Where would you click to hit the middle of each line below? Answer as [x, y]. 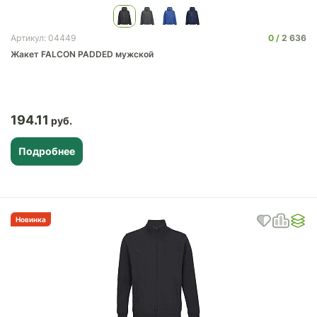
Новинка [31, 219]
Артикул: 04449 [43, 38]
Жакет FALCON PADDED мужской [82, 54]
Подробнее [47, 151]
